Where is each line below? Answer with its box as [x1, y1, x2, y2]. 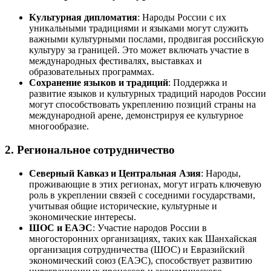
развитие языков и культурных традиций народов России [29, 88, 266, 99]
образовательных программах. [29, 67, 154, 77]
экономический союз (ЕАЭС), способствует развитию [29, 255, 252, 266]
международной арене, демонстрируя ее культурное [29, 110, 243, 121]
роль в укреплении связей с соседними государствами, [29, 189, 255, 200]
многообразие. [29, 121, 89, 132]
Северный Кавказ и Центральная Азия [29, 168, 201, 178]
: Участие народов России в [93, 222, 207, 233]
